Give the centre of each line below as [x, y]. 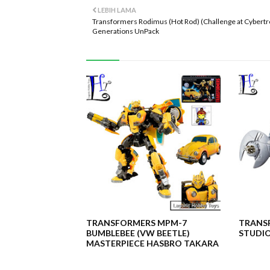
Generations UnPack [126, 31]
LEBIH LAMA [117, 10]
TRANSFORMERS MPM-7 [137, 223]
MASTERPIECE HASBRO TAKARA [152, 243]
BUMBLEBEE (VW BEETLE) [138, 233]
